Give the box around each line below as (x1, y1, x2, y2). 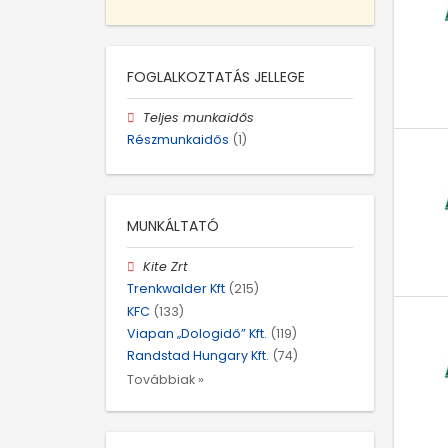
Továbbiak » (127, 371, 204, 389)
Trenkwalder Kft (127, 280, 225, 298)
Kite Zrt (143, 258, 189, 276)
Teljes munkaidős (143, 108, 255, 126)
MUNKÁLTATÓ (127, 216, 219, 237)
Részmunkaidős (127, 130, 229, 148)
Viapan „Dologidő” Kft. (127, 324, 267, 342)
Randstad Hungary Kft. (127, 346, 269, 364)
